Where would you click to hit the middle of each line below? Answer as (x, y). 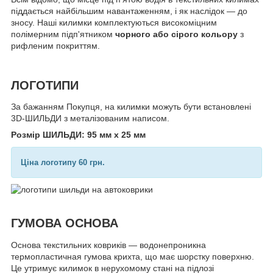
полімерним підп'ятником (63, 34)
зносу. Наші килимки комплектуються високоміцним (114, 23)
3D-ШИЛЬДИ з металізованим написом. (90, 119)
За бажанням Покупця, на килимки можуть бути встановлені (131, 107)
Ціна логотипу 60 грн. (63, 163)
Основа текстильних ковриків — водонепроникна (108, 245)
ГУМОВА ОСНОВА (65, 223)
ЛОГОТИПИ (45, 85)
